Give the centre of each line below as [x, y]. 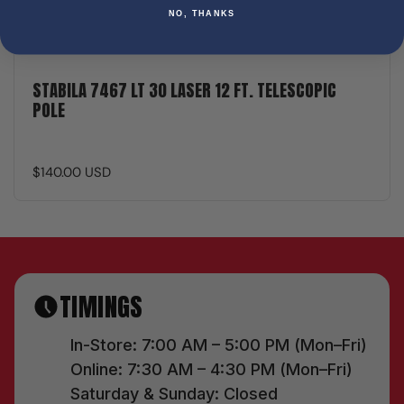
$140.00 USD [72, 172]
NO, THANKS [202, 14]
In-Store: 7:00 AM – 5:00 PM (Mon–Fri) [219, 345]
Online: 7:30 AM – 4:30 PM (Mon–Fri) [211, 369]
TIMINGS [101, 307]
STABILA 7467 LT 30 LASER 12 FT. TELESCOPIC [184, 90]
